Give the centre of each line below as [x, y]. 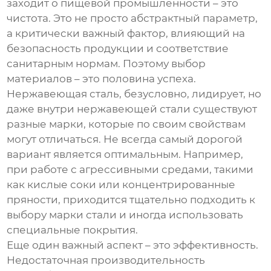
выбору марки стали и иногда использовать [125, 215]
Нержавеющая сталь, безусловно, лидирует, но [134, 94]
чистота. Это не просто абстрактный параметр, [132, 18]
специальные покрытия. [73, 230]
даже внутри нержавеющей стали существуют [132, 109]
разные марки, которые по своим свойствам [126, 124]
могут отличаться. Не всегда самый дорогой [125, 139]
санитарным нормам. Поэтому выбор [106, 64]
